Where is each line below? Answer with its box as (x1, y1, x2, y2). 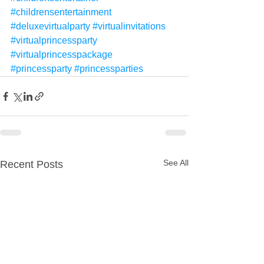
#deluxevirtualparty (11, 21, 90, 32)
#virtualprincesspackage (11, 49, 113, 60)
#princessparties (74, 64, 143, 74)
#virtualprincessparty (11, 35, 97, 46)
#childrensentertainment (11, 7, 111, 18)
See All (163, 158, 189, 168)
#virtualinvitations (93, 21, 166, 32)
